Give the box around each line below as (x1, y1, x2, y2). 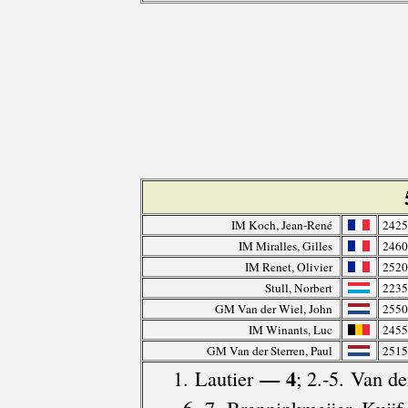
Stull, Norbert (264, 280, 332, 297)
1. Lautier (172, 364, 253, 393)
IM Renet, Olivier (244, 259, 332, 276)
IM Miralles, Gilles (238, 238, 332, 255)
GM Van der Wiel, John (214, 301, 332, 318)
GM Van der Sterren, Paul (206, 342, 332, 360)
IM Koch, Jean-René (230, 217, 332, 234)
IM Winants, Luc (248, 321, 332, 339)
